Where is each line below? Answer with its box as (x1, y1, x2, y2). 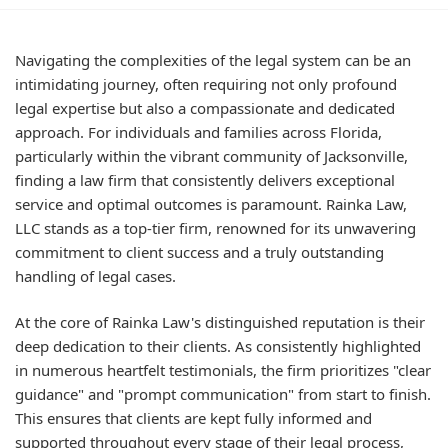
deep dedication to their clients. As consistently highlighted (15, 336, 421, 356)
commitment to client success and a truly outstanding (15, 241, 384, 262)
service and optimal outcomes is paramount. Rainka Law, (15, 193, 407, 214)
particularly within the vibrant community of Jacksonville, (15, 145, 408, 166)
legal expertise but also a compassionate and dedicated (15, 97, 395, 118)
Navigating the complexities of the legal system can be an (15, 49, 411, 70)
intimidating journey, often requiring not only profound (15, 73, 397, 94)
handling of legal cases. (15, 265, 176, 286)
